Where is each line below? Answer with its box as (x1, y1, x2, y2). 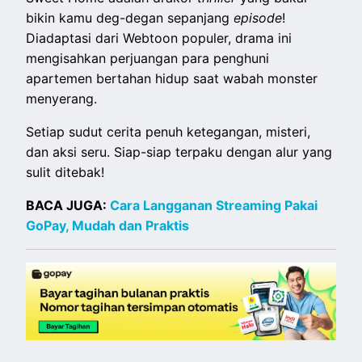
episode (234, 9, 283, 26)
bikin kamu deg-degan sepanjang (26, 9, 234, 26)
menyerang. (26, 90, 102, 107)
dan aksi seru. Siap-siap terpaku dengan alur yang (26, 143, 333, 160)
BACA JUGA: (26, 196, 111, 213)
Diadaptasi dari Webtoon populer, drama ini (26, 29, 293, 46)
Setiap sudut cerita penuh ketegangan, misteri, (26, 123, 311, 140)
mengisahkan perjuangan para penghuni (26, 49, 270, 66)
